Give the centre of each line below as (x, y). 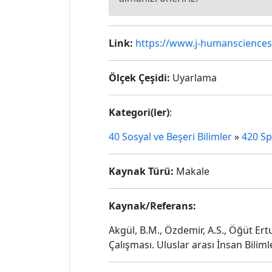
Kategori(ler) (139, 112)
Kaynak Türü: (141, 171)
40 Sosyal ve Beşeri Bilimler (170, 137)
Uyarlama (193, 78)
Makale (192, 171)
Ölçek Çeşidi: (139, 78)
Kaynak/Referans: (152, 206)
